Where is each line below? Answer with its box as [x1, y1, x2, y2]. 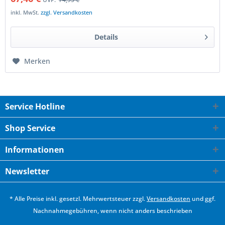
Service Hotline [5, 100, 65, 112]
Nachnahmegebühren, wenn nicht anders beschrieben [33, 206, 192, 215]
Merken [24, 56, 51, 66]
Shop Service [5, 122, 55, 134]
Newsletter [5, 165, 49, 177]
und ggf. [190, 194, 215, 203]
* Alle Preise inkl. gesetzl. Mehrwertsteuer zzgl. [10, 194, 147, 203]
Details [94, 32, 118, 42]
